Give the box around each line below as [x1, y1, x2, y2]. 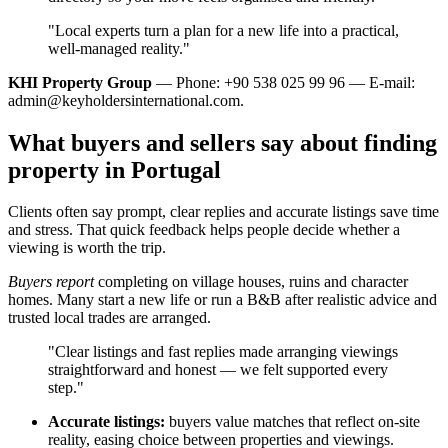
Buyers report [8, 273, 94, 291]
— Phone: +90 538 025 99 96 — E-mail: [152, 73, 415, 91]
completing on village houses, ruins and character [94, 273, 408, 291]
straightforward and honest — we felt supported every [48, 361, 388, 379]
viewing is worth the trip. [8, 239, 166, 257]
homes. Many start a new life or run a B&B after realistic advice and [8, 291, 437, 309]
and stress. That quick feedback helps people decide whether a [8, 221, 400, 239]
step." [48, 379, 84, 397]
